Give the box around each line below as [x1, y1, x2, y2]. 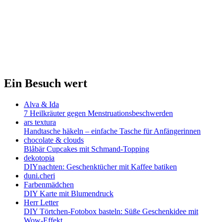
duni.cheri [24, 171, 55, 180]
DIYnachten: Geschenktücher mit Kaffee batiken [24, 162, 177, 171]
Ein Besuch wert [4, 76, 87, 90]
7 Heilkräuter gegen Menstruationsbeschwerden [24, 109, 173, 117]
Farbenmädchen [24, 180, 74, 189]
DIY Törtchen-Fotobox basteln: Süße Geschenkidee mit [24, 207, 198, 216]
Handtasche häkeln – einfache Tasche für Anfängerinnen [24, 126, 201, 135]
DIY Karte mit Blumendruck [24, 189, 113, 198]
